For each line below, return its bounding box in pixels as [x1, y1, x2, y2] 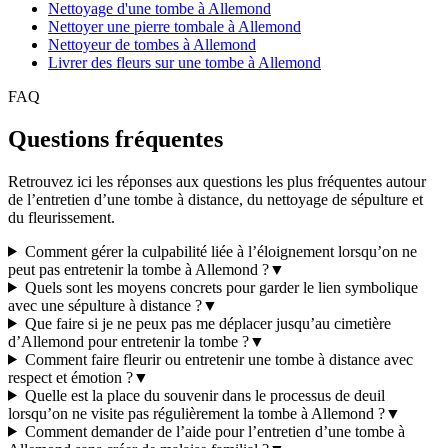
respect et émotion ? [8, 368, 133, 386]
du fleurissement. [8, 208, 115, 226]
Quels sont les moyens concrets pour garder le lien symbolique [24, 278, 418, 296]
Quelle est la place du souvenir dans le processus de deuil [24, 386, 385, 404]
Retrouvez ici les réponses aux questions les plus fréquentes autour [8, 172, 426, 190]
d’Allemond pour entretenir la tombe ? [8, 332, 249, 350]
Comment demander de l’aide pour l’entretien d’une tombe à [24, 422, 405, 440]
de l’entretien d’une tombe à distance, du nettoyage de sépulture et [8, 190, 423, 208]
